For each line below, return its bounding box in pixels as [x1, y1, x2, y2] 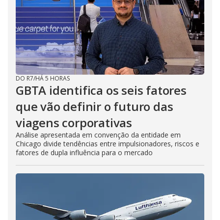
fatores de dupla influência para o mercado [16, 147, 153, 157]
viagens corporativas [16, 114, 133, 131]
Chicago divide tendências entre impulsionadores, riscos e [16, 138, 199, 148]
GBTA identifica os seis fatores [16, 82, 187, 98]
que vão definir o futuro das [16, 98, 173, 114]
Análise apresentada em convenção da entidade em [16, 130, 181, 139]
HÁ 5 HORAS [35, 74, 70, 82]
